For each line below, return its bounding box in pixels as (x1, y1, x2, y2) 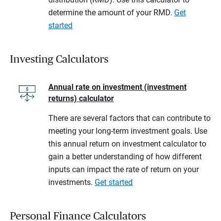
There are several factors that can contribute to (48, 113, 211, 123)
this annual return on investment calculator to (48, 139, 206, 148)
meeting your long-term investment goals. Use (48, 126, 207, 136)
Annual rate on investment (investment (48, 82, 186, 92)
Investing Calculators (10, 54, 109, 65)
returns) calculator (48, 94, 114, 103)
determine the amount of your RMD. (48, 8, 174, 17)
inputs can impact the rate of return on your (48, 165, 199, 174)
